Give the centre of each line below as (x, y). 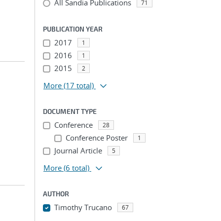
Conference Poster (96, 138)
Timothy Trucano (83, 207)
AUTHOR (56, 194)
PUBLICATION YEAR (73, 29)
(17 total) (79, 85)
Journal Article (78, 150)
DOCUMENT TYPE (70, 111)
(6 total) (76, 168)
